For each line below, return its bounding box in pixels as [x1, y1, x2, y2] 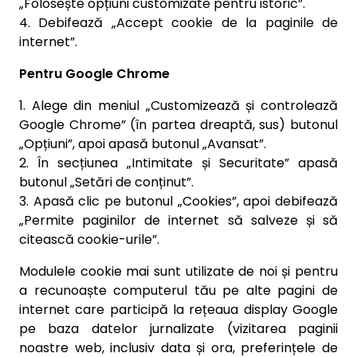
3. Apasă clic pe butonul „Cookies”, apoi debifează [19, 192, 338, 210]
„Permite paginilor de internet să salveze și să [19, 211, 338, 229]
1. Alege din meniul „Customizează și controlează [19, 96, 338, 115]
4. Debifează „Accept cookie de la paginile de [19, 14, 338, 32]
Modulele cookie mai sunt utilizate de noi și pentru [19, 262, 338, 280]
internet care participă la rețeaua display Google [19, 300, 338, 319]
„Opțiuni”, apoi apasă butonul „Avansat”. [19, 135, 266, 153]
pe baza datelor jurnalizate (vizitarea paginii [19, 320, 338, 338]
